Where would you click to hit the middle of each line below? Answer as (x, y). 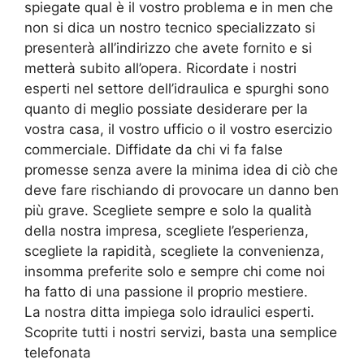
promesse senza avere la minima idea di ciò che (181, 169)
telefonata (58, 352)
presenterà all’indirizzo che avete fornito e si (168, 48)
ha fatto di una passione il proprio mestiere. (166, 291)
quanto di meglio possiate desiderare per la (166, 108)
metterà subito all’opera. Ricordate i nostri (160, 68)
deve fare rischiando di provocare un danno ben (182, 190)
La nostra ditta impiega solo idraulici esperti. (169, 312)
